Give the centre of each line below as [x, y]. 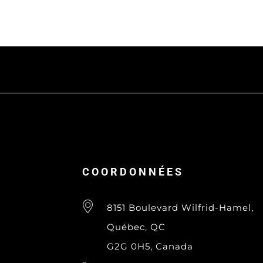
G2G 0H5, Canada [150, 247]
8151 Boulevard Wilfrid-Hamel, [180, 208]
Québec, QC [136, 227]
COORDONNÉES [133, 172]
